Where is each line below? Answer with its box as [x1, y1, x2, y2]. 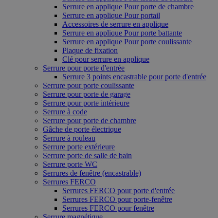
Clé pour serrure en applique [62, 55, 149, 63]
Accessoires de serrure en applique [62, 20, 168, 28]
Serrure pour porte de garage [43, 90, 130, 98]
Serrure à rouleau [43, 134, 95, 142]
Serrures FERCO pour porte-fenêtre [62, 195, 172, 203]
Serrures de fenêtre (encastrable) [43, 169, 141, 177]
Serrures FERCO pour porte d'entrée [62, 186, 175, 195]
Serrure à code [43, 108, 87, 116]
